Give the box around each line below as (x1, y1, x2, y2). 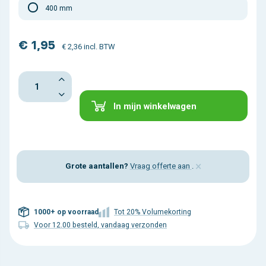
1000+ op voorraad (34, 208, 99, 217)
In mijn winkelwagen (113, 101, 197, 112)
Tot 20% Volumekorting (114, 208, 191, 217)
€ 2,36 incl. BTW (62, 42, 115, 52)
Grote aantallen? (65, 161, 128, 171)
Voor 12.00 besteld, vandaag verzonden (34, 221, 167, 230)
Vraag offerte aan (129, 161, 192, 171)
